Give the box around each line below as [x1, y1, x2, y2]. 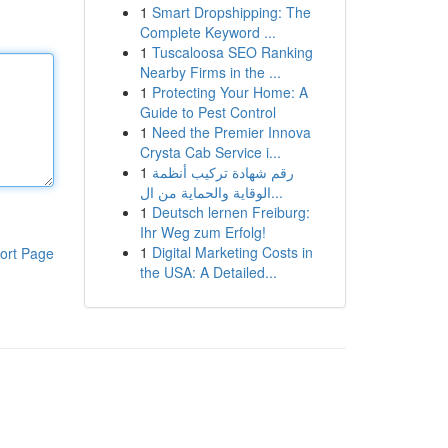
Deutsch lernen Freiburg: [151, 202, 310, 222]
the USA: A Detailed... [139, 262, 277, 282]
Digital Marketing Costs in [151, 242, 313, 262]
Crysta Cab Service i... [139, 142, 281, 162]
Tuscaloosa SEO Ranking [151, 42, 313, 62]
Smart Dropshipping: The [151, 2, 311, 22]
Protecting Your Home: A [151, 82, 308, 102]
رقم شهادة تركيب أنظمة [151, 162, 294, 182]
